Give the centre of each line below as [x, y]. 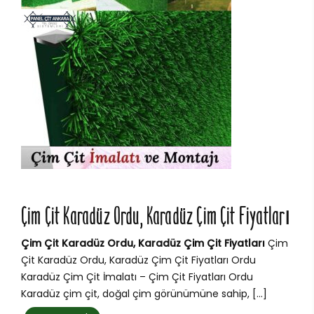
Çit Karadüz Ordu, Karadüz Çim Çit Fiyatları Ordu [138, 260]
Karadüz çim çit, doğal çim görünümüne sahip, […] [144, 294]
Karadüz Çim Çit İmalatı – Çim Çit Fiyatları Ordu [137, 277]
